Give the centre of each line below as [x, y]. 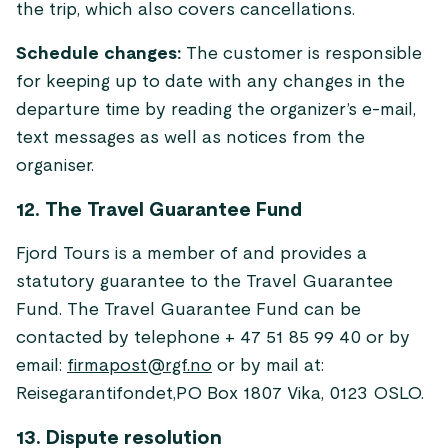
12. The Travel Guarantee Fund [159, 210]
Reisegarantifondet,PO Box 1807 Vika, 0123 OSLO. [220, 394]
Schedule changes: [98, 54]
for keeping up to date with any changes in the [210, 82]
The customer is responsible [301, 54]
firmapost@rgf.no [139, 366]
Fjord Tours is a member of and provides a [191, 254]
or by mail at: [268, 366]
